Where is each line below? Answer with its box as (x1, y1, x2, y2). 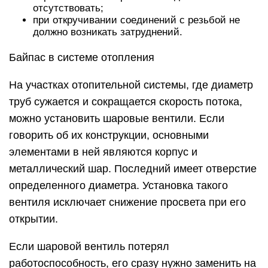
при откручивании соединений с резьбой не (33, 14, 240, 26)
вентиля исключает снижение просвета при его (9, 196, 246, 209)
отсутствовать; (33, 2, 103, 14)
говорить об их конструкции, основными (9, 129, 209, 142)
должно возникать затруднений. (33, 26, 182, 38)
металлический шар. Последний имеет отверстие (9, 163, 257, 175)
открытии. (9, 213, 58, 226)
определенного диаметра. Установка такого (9, 179, 228, 192)
